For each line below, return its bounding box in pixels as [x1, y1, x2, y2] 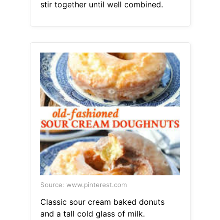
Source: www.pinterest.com [40, 181, 127, 189]
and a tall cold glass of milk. [40, 209, 145, 219]
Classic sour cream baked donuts [40, 197, 165, 207]
